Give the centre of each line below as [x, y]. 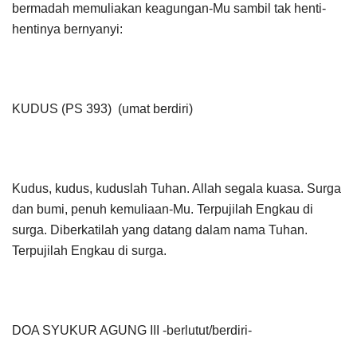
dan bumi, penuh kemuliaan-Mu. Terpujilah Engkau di [163, 209]
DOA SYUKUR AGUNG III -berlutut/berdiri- [132, 330]
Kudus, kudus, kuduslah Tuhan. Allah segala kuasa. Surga [177, 188]
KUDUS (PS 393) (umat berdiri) [102, 108]
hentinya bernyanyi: [82, 29]
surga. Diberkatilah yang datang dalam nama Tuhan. [160, 229]
